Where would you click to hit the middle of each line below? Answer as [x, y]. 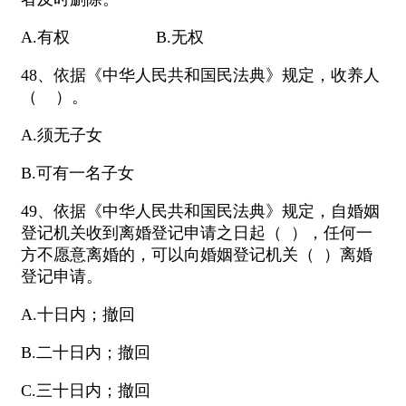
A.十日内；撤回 [78, 315]
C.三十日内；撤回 [86, 391]
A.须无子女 [62, 135]
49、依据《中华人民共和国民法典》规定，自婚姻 [200, 212]
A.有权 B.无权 [112, 38]
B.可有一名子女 [77, 174]
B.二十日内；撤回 [86, 353]
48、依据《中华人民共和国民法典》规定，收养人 [200, 76]
